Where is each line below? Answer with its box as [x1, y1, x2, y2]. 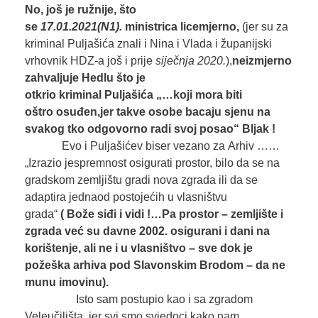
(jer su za [241, 21, 288, 33]
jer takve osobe [99, 106, 182, 119]
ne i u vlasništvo [98, 242, 186, 255]
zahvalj [24, 72, 62, 84]
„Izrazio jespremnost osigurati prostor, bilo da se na [24, 157, 280, 170]
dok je [216, 242, 253, 255]
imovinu [55, 276, 102, 289]
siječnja [155, 55, 194, 67]
